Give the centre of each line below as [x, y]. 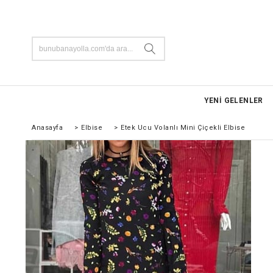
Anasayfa [47, 128]
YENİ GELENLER [233, 101]
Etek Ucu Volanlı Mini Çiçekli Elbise [183, 128]
